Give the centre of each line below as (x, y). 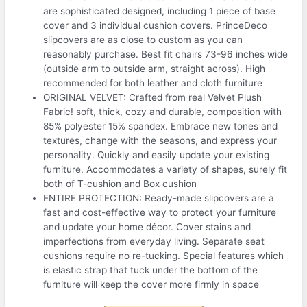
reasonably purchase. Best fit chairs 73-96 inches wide (166, 54)
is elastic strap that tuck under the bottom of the (151, 270)
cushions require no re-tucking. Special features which (164, 255)
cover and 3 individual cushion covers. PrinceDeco (156, 25)
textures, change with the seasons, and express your (160, 140)
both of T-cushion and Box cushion (120, 183)
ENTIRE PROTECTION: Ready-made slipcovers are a (159, 198)
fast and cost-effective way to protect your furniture (160, 212)
